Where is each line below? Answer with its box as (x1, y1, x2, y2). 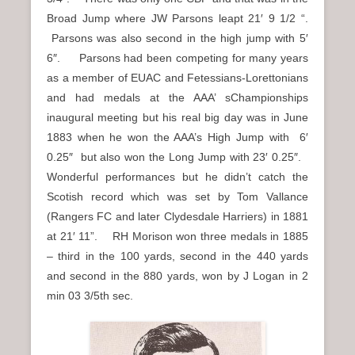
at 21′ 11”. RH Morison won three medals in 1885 (47, 230, 308, 243)
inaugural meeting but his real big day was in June (47, 111, 308, 124)
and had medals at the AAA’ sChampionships (47, 91, 308, 105)
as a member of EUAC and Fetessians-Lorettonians (47, 71, 308, 85)
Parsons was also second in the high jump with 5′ (47, 32, 308, 45)
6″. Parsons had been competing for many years (47, 52, 308, 65)
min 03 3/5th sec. (47, 289, 133, 303)
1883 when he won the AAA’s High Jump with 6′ (47, 131, 308, 144)
